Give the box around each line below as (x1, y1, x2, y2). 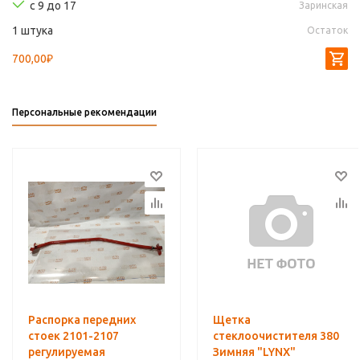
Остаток (307, 25, 348, 36)
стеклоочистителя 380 (213, 329, 339, 343)
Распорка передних (28, 313, 136, 327)
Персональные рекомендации (12, 107, 157, 118)
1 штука (12, 24, 53, 38)
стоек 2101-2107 (28, 329, 119, 343)
